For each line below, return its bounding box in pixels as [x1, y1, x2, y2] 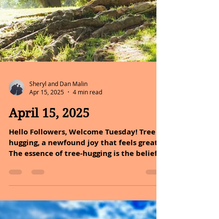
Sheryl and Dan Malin [29, 197, 88, 205]
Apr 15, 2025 [29, 205, 64, 213]
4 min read [73, 205, 102, 213]
